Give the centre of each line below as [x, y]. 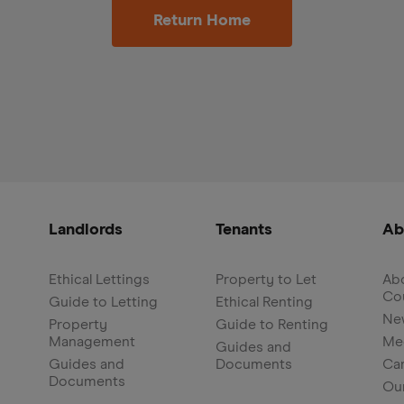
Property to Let [266, 280]
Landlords [86, 230]
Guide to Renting [272, 325]
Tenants [244, 230]
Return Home [202, 21]
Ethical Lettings [99, 280]
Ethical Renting [264, 302]
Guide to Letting [103, 302]
